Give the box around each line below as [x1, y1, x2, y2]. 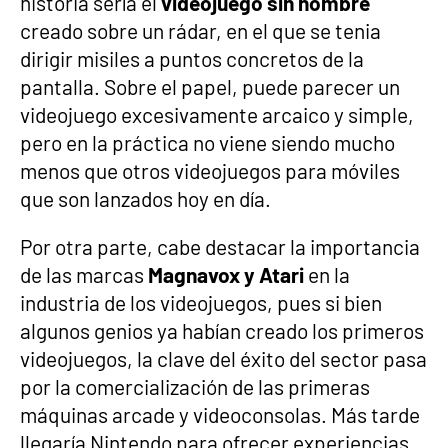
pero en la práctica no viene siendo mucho [20, 129, 395, 155]
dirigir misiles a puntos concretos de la [20, 45, 364, 71]
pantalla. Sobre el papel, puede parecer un [20, 73, 400, 99]
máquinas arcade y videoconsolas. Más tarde [20, 401, 420, 427]
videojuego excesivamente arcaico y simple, [20, 101, 414, 127]
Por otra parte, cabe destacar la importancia [20, 233, 420, 259]
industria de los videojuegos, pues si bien [20, 289, 382, 315]
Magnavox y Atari [148, 261, 304, 287]
